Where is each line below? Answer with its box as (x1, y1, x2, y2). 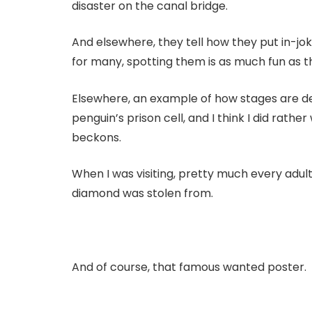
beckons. (72, 129, 121, 146)
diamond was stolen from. (72, 185, 213, 202)
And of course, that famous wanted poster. (72, 258, 306, 275)
